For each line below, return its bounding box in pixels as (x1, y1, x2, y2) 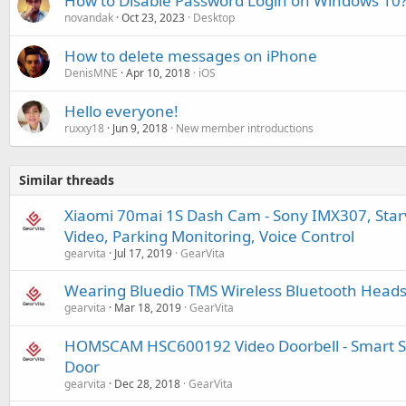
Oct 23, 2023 (121, 10, 185, 25)
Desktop (193, 10, 235, 25)
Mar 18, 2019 (114, 300, 181, 315)
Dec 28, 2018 (114, 376, 180, 391)
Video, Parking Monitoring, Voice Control (64, 226, 354, 246)
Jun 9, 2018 (112, 121, 168, 136)
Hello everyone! (64, 101, 179, 121)
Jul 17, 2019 (114, 246, 172, 261)
